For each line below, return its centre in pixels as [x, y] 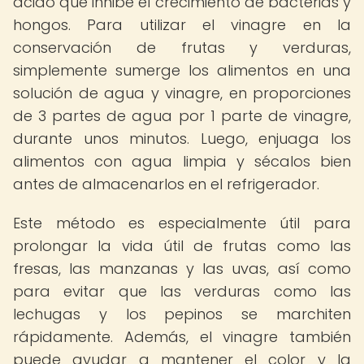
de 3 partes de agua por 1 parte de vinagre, [182, 116]
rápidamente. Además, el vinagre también [182, 337]
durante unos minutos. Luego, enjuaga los [182, 139]
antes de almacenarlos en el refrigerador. [166, 184]
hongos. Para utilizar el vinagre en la [182, 25]
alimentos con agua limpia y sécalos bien [182, 161]
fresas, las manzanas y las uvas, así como [182, 269]
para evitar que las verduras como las [182, 291]
